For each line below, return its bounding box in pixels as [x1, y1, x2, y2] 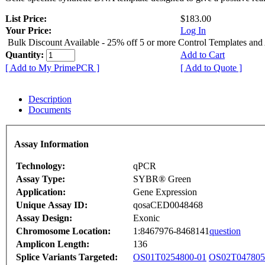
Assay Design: [16, 212, 72, 223]
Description [28, 94, 72, 105]
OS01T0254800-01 [133, 251, 206, 262]
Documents [28, 105, 71, 115]
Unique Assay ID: [16, 199, 88, 210]
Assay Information [14, 138, 89, 149]
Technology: [16, 160, 65, 171]
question [209, 225, 241, 236]
